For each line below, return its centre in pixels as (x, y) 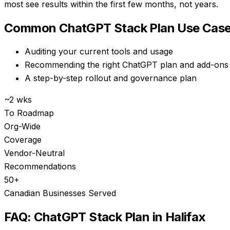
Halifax (185, 217)
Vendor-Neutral (34, 153)
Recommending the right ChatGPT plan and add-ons (127, 65)
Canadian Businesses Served (60, 193)
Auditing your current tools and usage (99, 52)
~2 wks (18, 100)
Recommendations (40, 167)
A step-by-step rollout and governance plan (111, 78)
